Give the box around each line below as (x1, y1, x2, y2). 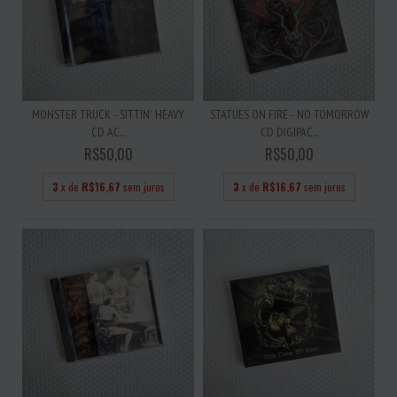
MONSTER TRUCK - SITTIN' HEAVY (32, 105, 184, 122)
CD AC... (91, 123, 125, 140)
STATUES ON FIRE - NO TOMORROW (209, 105, 369, 122)
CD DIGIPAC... (260, 123, 318, 140)
